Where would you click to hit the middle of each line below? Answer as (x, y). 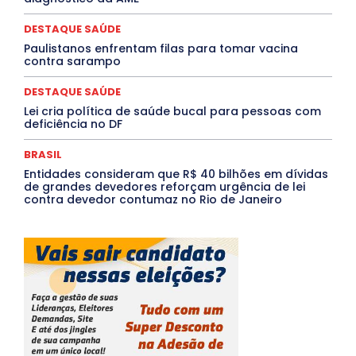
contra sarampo (72, 61)
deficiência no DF (73, 124)
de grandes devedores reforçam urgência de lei (164, 186)
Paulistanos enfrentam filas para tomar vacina (161, 48)
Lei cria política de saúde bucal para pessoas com (172, 111)
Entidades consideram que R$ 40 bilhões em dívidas (176, 174)
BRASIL (43, 154)
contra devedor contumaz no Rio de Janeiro (153, 199)
